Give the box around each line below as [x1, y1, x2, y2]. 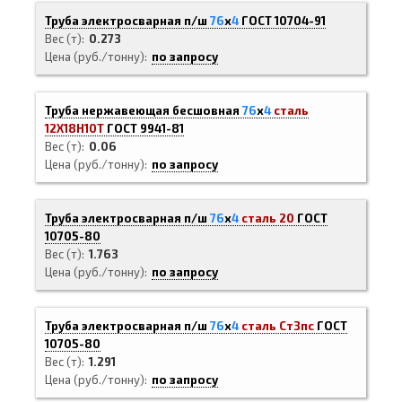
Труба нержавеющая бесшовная [45, 103, 242, 118]
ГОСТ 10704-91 [241, 13, 326, 28]
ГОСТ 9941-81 [107, 121, 184, 135]
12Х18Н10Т [45, 121, 104, 135]
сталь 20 [241, 211, 294, 225]
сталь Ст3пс [241, 319, 314, 333]
